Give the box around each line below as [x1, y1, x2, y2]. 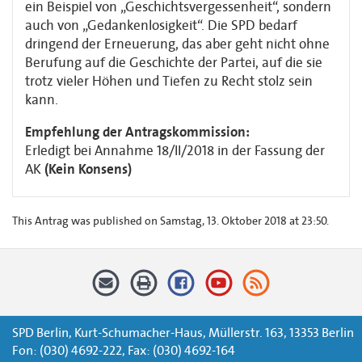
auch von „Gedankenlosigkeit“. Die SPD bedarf [25, 17, 297, 34]
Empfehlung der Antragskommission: [25, 124, 250, 141]
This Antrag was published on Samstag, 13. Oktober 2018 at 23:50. [12, 214, 329, 228]
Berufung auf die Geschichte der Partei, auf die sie [25, 54, 322, 71]
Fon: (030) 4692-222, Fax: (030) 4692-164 [12, 342, 235, 358]
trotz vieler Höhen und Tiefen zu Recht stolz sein [25, 73, 313, 90]
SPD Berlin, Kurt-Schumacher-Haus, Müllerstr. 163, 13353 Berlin [12, 324, 354, 340]
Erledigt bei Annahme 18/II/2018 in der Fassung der [25, 142, 325, 159]
